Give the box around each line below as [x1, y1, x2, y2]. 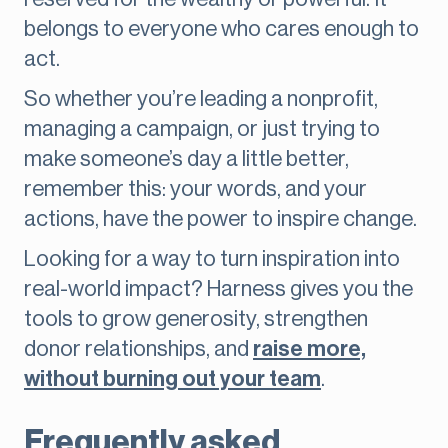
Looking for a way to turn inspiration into [24, 248, 400, 271]
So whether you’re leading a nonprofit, [24, 88, 378, 111]
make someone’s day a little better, [24, 148, 349, 171]
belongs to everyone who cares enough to [24, 18, 419, 41]
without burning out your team [24, 368, 321, 391]
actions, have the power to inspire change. [24, 208, 417, 231]
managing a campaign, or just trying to [24, 118, 380, 141]
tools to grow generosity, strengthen [24, 308, 368, 331]
